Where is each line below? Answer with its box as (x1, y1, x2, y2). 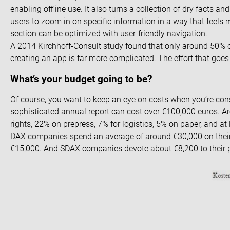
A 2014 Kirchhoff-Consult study (10, 41, 123, 51)
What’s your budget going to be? (10, 73, 152, 85)
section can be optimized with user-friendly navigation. (10, 28, 207, 39)
